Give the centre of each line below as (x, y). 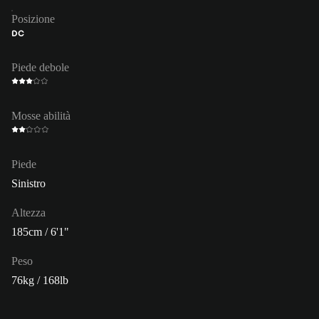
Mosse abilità (41, 115)
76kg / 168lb (40, 280)
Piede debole (40, 67)
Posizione (33, 19)
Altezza (28, 212)
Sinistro (28, 183)
